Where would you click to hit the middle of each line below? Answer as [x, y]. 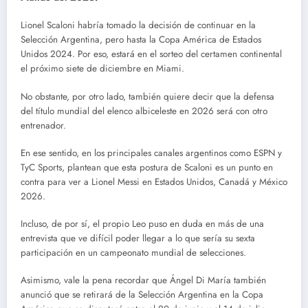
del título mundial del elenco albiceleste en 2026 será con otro [144, 111]
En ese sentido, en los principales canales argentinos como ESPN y [151, 153]
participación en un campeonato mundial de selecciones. [133, 252]
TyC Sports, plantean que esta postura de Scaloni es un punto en [147, 167]
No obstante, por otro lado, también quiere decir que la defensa [147, 96]
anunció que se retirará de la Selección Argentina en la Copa [142, 295]
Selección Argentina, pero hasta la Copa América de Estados [141, 40]
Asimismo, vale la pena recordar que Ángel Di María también [143, 280]
